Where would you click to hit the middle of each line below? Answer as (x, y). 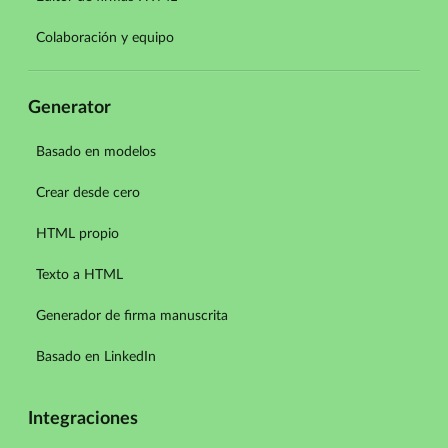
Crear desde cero (88, 193)
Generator (69, 108)
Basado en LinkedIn (96, 357)
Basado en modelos (96, 152)
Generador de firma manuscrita (132, 316)
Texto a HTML (79, 275)
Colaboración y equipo (105, 37)
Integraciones (83, 419)
